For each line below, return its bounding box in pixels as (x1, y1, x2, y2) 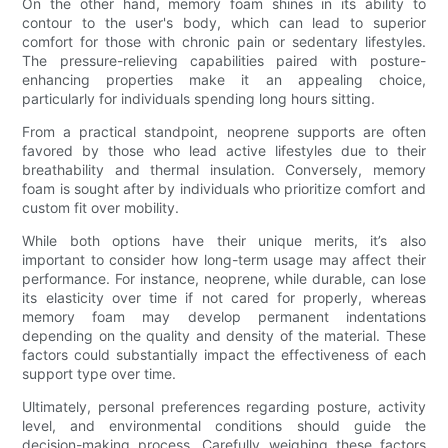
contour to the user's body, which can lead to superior (22, 14, 426, 32)
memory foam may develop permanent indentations (22, 308, 426, 326)
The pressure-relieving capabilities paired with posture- (22, 52, 426, 70)
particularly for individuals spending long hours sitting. (22, 90, 376, 108)
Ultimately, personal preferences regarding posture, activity (22, 398, 426, 416)
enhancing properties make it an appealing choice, (22, 71, 426, 89)
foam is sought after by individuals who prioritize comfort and (22, 180, 426, 198)
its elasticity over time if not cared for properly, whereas (22, 289, 426, 307)
